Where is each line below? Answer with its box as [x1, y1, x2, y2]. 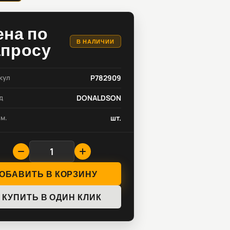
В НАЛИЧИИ [76, 37, 114, 45]
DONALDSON [76, 93, 121, 103]
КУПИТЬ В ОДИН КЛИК [2, 192, 102, 202]
